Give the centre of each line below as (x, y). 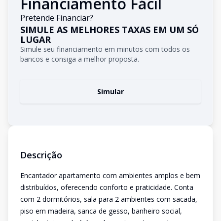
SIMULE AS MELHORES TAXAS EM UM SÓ (110, 30)
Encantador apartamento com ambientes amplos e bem (110, 175)
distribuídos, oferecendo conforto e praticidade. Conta (107, 187)
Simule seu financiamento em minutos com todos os (105, 49)
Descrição (41, 155)
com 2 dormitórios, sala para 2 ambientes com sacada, (109, 199)
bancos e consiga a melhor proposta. (80, 59)
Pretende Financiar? (57, 18)
